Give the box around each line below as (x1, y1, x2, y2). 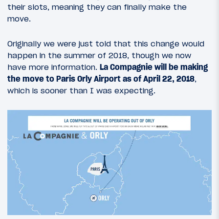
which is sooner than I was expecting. (7, 86, 155, 96)
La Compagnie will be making (100, 62, 208, 72)
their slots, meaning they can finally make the (7, 2, 187, 12)
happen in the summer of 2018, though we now (7, 50, 191, 61)
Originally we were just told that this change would (7, 39, 204, 49)
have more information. (7, 62, 100, 72)
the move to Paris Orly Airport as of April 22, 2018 (7, 74, 195, 84)
